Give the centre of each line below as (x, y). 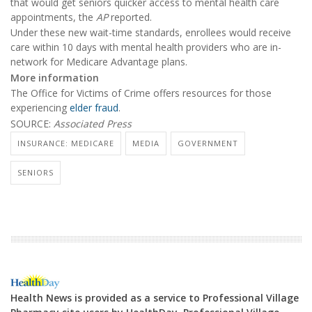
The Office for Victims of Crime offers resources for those (141, 93)
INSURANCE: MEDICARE (66, 143)
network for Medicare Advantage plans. (99, 62)
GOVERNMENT (208, 143)
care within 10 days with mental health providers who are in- (146, 47)
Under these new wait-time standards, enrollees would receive (151, 33)
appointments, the (53, 17)
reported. (131, 17)
